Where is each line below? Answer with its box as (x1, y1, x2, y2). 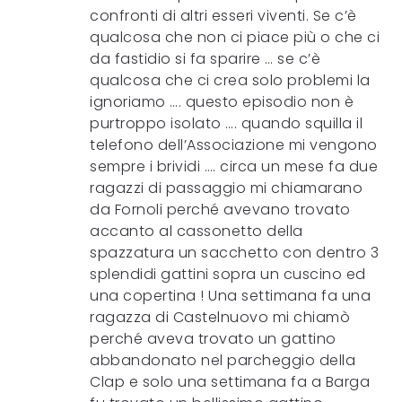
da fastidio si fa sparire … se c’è (90, 48, 320, 69)
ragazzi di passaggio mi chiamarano (90, 178, 363, 198)
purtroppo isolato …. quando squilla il (90, 113, 363, 134)
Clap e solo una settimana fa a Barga (90, 371, 370, 392)
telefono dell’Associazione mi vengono (90, 135, 378, 155)
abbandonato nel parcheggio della (90, 350, 355, 371)
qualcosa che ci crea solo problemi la (90, 70, 371, 91)
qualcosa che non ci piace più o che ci (90, 27, 380, 48)
